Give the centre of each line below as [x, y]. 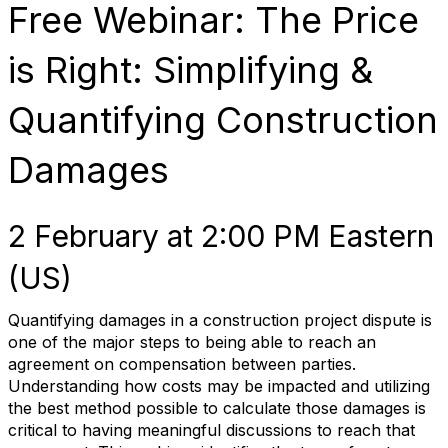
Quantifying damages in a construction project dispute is [220, 320]
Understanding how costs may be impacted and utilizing [219, 386]
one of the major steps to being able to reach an [192, 342]
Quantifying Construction [223, 120]
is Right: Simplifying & [190, 70]
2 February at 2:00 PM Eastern [221, 236]
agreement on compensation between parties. [182, 364]
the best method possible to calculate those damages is [217, 408]
